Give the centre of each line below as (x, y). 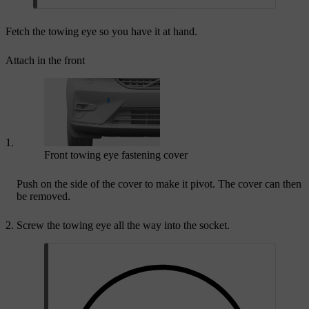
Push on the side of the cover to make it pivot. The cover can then (159, 184)
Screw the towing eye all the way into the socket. (123, 226)
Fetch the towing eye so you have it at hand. (101, 31)
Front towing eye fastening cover (116, 155)
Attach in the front (45, 60)
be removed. (43, 197)
